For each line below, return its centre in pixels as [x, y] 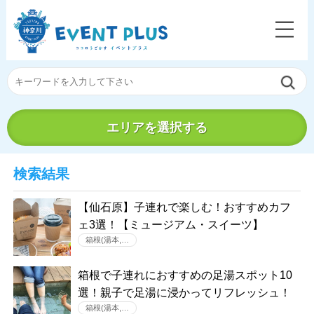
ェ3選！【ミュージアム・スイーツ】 [170, 225]
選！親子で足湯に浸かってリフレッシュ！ [184, 293]
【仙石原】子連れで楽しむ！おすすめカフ [184, 207]
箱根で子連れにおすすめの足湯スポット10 [185, 275]
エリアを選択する [157, 128]
